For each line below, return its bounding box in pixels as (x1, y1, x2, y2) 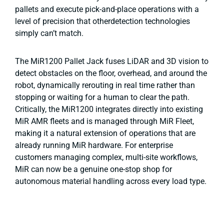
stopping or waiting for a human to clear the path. (15, 92, 189, 102)
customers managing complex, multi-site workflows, (15, 152, 197, 162)
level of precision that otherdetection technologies (15, 16, 190, 26)
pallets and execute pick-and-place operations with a (15, 4, 199, 14)
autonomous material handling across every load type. (15, 176, 206, 186)
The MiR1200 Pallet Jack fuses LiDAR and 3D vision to (15, 56, 208, 66)
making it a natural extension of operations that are (15, 128, 195, 138)
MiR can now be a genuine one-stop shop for (15, 164, 172, 174)
